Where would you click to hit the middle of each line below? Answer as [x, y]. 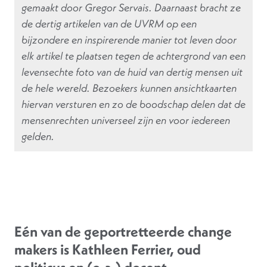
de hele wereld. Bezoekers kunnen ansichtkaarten [129, 88]
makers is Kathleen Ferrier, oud [108, 249]
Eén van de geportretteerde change [123, 232]
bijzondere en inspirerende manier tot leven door [129, 40]
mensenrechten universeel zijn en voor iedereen [126, 120]
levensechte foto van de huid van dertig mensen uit [132, 72]
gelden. [38, 136]
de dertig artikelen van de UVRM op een [109, 24]
